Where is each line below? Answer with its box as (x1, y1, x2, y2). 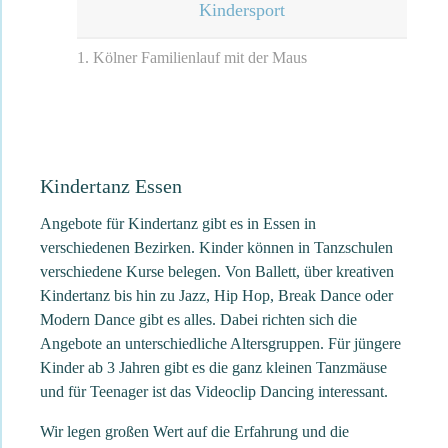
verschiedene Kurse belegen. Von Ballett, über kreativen (40, 262, 394, 280)
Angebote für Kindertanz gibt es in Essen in (40, 214, 316, 232)
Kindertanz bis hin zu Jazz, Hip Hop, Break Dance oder (40, 286, 393, 304)
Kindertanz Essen (40, 174, 182, 197)
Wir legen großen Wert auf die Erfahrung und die (40, 422, 349, 440)
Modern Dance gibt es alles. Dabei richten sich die (40, 310, 357, 328)
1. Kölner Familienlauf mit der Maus (77, 49, 307, 67)
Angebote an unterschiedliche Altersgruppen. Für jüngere (40, 334, 401, 352)
